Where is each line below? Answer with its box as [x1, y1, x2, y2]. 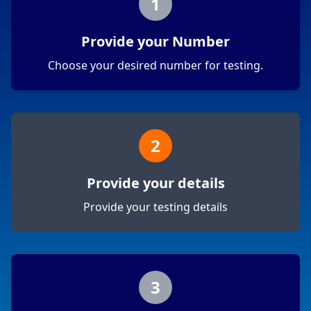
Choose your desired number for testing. [48, 58, 263, 74]
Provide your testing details [83, 199, 228, 215]
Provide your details [86, 174, 225, 193]
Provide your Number [81, 32, 230, 51]
